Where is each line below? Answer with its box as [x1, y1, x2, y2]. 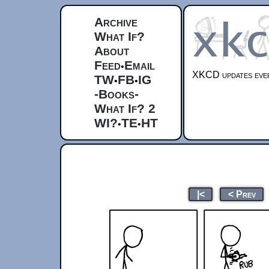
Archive [94, 15, 138, 29]
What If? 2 [94, 101, 156, 115]
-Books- [94, 87, 139, 101]
